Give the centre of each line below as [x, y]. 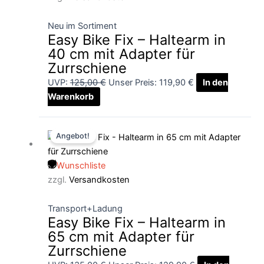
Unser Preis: [132, 83]
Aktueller [211, 123]
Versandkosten [99, 179]
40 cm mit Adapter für [121, 54]
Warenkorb [70, 97]
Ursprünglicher [137, 123]
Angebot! [73, 136]
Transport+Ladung [85, 209]
